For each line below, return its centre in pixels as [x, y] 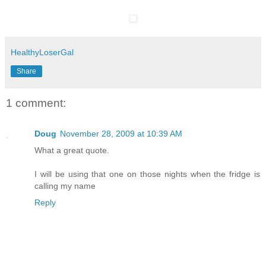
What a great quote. [72, 151]
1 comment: [36, 103]
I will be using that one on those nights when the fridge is [147, 174]
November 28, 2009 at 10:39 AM [121, 134]
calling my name [65, 186]
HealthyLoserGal [42, 52]
